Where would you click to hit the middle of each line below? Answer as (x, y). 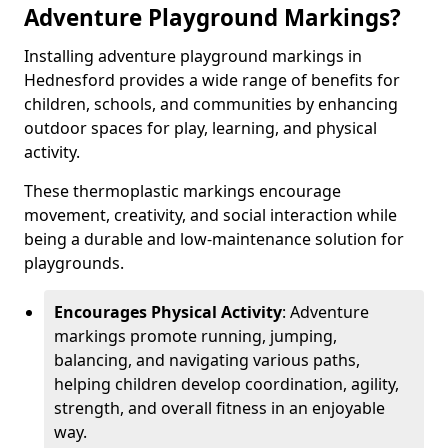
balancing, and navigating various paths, (207, 360)
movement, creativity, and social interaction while (210, 215)
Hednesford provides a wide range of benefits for (212, 80)
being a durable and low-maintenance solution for (214, 239)
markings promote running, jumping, (195, 336)
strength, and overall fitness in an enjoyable (219, 408)
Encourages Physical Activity (168, 312)
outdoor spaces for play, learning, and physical (200, 128)
